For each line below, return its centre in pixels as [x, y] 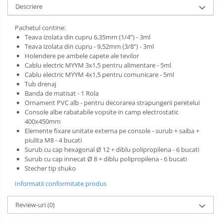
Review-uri [31, 205]
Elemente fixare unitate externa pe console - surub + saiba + [112, 131]
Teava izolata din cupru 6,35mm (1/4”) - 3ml [88, 37]
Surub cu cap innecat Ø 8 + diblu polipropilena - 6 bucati [106, 159]
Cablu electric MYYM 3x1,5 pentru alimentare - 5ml [98, 65]
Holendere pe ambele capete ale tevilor [82, 56]
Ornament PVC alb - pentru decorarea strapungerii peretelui [112, 103]
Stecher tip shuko [50, 168]
